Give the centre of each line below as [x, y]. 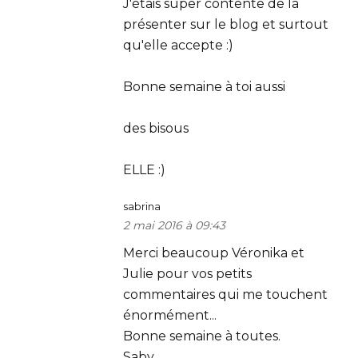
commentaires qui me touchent [225, 294]
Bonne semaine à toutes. [202, 336]
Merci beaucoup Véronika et [214, 253]
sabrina [142, 206]
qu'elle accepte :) [178, 45]
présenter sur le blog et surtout [226, 24]
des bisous [156, 128]
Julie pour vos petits [187, 274]
